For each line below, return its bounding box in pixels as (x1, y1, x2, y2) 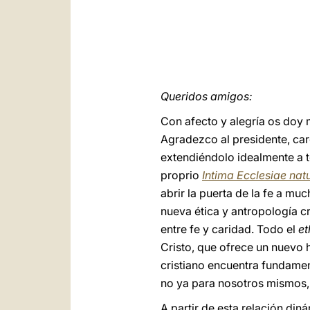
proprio (161, 168, 202, 182)
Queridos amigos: (161, 89, 253, 103)
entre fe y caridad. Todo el (161, 222, 298, 236)
